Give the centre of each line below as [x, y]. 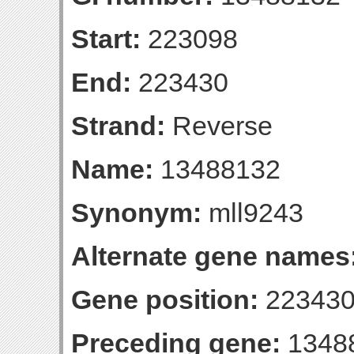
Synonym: [136, 213]
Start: [106, 39]
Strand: [118, 126]
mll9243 [252, 213]
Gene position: [165, 299]
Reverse [219, 126]
